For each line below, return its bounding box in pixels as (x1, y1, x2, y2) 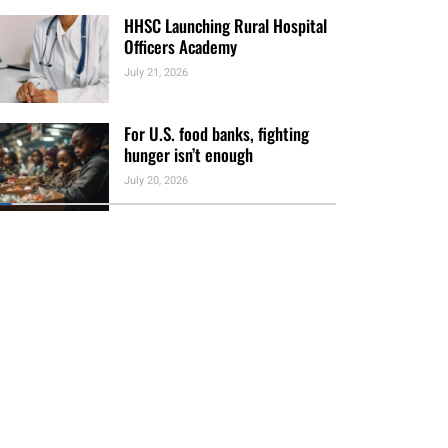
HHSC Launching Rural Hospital (124, 12, 328, 38)
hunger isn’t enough (124, 141, 254, 167)
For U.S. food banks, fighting (124, 120, 310, 146)
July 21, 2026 (124, 63, 189, 81)
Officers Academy (124, 33, 238, 59)
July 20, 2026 (124, 171, 189, 189)
